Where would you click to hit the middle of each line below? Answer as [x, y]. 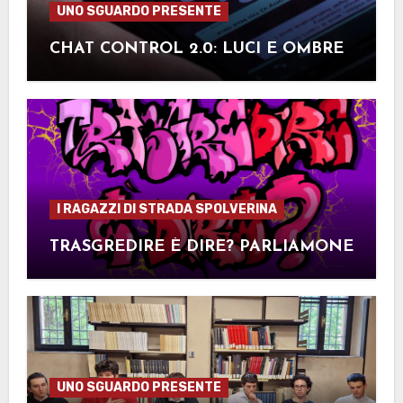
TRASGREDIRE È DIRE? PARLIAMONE [201, 246]
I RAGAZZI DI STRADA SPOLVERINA [166, 209]
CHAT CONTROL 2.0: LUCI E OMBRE [196, 49]
